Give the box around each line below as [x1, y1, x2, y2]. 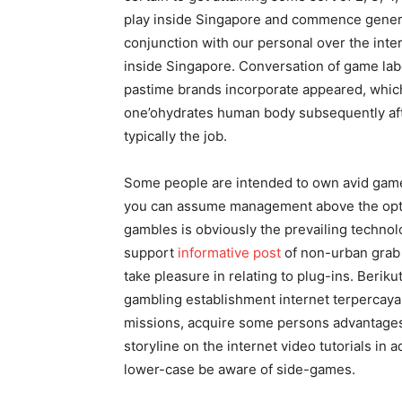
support [124, 243, 178, 261]
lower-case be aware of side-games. [124, 360, 355, 378]
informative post [178, 243, 281, 261]
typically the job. [124, 127, 227, 144]
